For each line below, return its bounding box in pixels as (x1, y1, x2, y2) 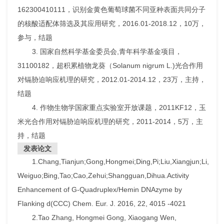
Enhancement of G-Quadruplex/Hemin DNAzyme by (17, 185, 182, 194)
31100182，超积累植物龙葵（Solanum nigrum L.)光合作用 (17, 61, 203, 70)
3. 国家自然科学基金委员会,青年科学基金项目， (31, 47, 182, 56)
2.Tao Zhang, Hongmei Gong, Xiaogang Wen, (31, 213, 176, 222)
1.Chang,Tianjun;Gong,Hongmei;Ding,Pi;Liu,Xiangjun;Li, (31, 157, 209, 166)
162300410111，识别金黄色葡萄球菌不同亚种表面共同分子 (17, 5, 205, 14)
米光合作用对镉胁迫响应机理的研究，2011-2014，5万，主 (17, 117, 203, 126)
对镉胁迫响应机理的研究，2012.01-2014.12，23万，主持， (17, 75, 206, 84)
